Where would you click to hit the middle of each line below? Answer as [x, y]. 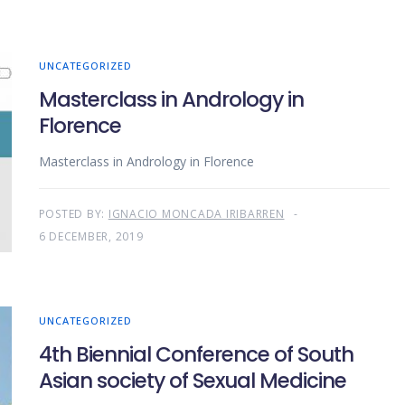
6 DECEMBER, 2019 [91, 237]
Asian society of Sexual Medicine [192, 381]
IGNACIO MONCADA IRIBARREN [196, 214]
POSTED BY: [73, 214]
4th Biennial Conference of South [196, 355]
